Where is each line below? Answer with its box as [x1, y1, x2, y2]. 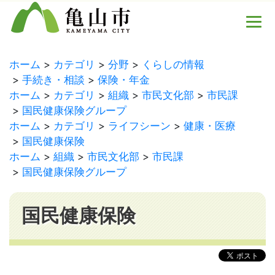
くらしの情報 [142, 58, 204, 71]
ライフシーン [108, 120, 171, 132]
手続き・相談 [22, 74, 85, 86]
